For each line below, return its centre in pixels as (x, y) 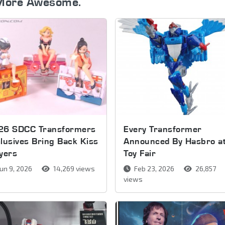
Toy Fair (140, 153)
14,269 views (73, 168)
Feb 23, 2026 (154, 168)
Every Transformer (163, 129)
